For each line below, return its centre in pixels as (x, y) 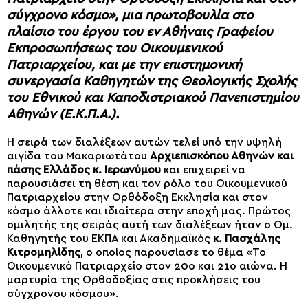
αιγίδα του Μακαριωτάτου (78, 156)
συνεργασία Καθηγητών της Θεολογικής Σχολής (152, 81)
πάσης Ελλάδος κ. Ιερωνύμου (84, 170)
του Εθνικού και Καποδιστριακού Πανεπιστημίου (153, 98)
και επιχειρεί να (203, 170)
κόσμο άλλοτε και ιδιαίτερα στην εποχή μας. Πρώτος (149, 211)
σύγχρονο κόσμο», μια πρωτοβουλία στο (130, 15)
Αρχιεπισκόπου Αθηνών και (222, 156)
